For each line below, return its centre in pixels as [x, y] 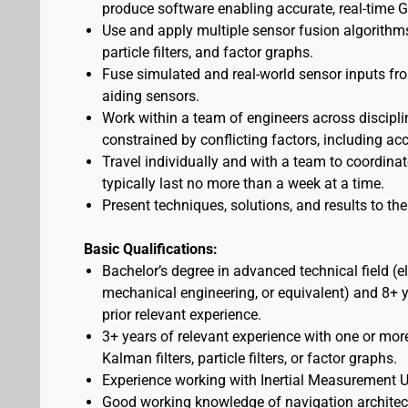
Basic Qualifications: [151, 249]
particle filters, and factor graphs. [208, 52]
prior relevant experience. [182, 315]
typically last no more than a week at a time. [243, 184]
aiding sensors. [151, 96]
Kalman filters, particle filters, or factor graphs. [250, 358]
